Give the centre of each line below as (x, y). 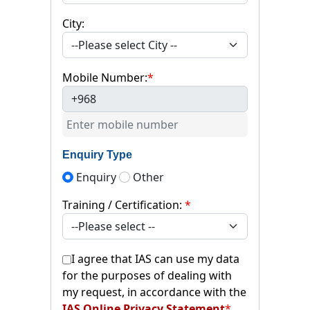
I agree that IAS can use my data (155, 258)
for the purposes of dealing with (147, 275)
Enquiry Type (97, 154)
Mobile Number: (105, 77)
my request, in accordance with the (154, 292)
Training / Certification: (124, 204)
